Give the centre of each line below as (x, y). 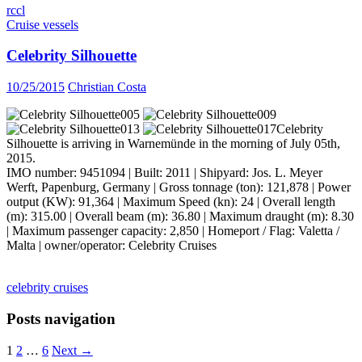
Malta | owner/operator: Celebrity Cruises (112, 246)
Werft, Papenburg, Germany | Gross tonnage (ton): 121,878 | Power (179, 187)
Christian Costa (107, 87)
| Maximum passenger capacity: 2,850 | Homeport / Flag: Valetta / (173, 231)
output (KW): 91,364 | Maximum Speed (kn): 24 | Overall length (171, 202)
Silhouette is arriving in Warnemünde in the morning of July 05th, (173, 144)
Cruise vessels (42, 24)
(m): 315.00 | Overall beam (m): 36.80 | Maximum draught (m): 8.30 (180, 217)
